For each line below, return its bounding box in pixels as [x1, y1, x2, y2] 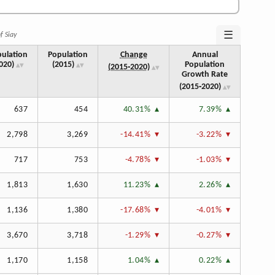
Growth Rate [182, 71, 228, 79]
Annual [192, 51, 218, 60]
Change [120, 51, 147, 60]
